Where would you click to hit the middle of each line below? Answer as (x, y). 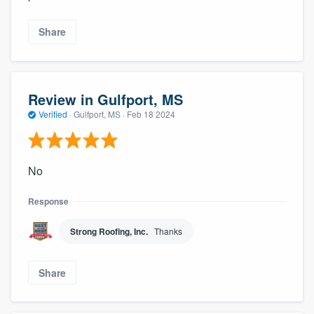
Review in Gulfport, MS (105, 100)
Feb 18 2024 (151, 114)
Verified (53, 114)
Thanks (168, 231)
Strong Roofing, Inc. (109, 231)
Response (48, 201)
